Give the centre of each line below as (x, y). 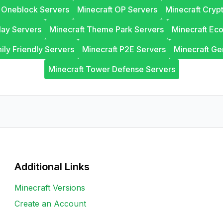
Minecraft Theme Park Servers (106, 29)
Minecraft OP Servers (117, 9)
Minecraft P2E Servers (124, 49)
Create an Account (51, 204)
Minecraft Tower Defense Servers (111, 69)
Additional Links (52, 167)
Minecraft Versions (50, 188)
